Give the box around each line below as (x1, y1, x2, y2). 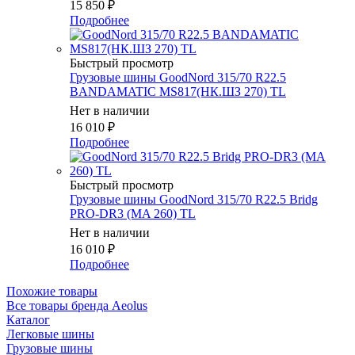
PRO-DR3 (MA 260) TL (70, 207, 196, 221)
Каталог (6, 313, 50, 327)
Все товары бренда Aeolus (6, 299, 147, 313)
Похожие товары (6, 284, 97, 299)
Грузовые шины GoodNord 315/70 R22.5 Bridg (70, 193, 318, 207)
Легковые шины (6, 327, 94, 342)
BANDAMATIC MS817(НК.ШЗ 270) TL (70, 85, 286, 99)
